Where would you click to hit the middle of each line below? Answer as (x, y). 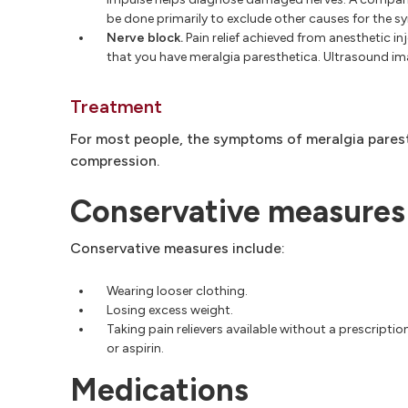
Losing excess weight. (170, 310)
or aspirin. (135, 348)
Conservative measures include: (178, 248)
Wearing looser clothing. (177, 291)
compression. (115, 160)
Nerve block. (145, 37)
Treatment (117, 106)
